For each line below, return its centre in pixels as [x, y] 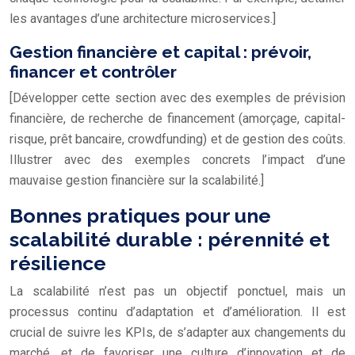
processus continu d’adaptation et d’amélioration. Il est [177, 311]
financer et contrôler [93, 71]
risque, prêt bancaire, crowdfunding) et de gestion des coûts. [177, 139]
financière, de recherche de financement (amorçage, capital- [177, 118]
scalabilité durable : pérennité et [170, 239]
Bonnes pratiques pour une [140, 215]
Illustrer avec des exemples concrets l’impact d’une [177, 159]
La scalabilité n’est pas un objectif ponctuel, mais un [177, 291]
